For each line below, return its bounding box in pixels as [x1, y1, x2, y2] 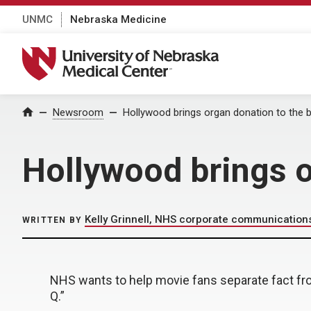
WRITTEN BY [22, 215, 82, 225]
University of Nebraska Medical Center [22, 47, 237, 62]
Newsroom [53, 106, 103, 119]
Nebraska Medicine [70, 12, 167, 26]
